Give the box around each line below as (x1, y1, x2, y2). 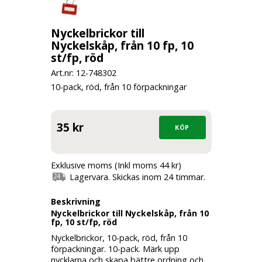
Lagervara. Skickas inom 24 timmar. (67, 171, 206, 182)
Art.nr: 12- (50, 67, 88, 78)
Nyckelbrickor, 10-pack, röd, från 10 (50, 232, 187, 243)
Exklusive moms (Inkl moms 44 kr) (50, 160, 181, 171)
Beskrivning (50, 195, 101, 207)
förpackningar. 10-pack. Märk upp (50, 243, 180, 254)
